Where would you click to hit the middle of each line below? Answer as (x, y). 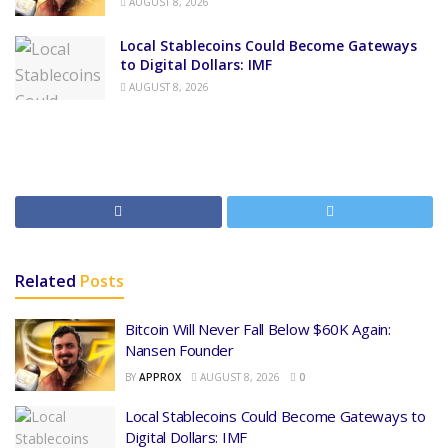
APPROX (160, 377)
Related (45, 281)
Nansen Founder (179, 350)
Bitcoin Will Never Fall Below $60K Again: (258, 329)
